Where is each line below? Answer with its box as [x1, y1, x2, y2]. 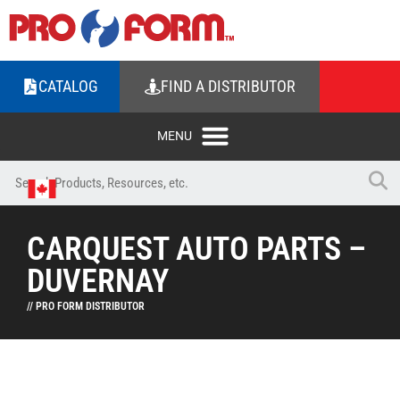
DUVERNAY [27, 262, 169, 300]
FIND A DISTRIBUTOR [160, 77, 296, 96]
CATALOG [37, 77, 98, 96]
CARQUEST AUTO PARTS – [27, 230, 366, 268]
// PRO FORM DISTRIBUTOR [27, 300, 145, 312]
